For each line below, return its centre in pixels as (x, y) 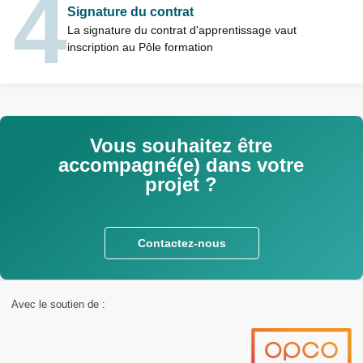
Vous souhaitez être (181, 145)
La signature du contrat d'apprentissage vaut (182, 30)
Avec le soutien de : (58, 304)
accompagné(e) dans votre (181, 165)
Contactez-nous (181, 243)
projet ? (181, 184)
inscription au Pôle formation (140, 47)
